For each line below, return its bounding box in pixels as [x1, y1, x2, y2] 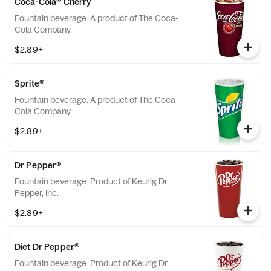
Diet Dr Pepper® [15, 241, 80, 252]
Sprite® [15, 78, 44, 89]
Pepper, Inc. [15, 188, 59, 198]
